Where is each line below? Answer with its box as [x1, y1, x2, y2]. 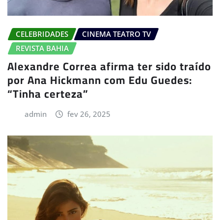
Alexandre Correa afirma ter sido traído [7, 55, 211, 77]
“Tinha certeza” [7, 83, 88, 104]
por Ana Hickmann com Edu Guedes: [7, 69, 192, 90]
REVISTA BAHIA [16, 43, 69, 54]
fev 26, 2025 [67, 109, 111, 119]
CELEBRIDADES [16, 29, 68, 39]
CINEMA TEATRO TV [82, 29, 151, 39]
